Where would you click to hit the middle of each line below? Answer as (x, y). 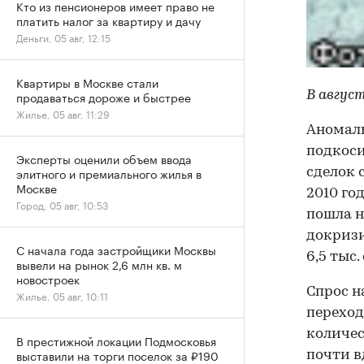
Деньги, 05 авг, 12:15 (63, 37)
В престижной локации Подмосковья (116, 340)
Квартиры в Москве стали (87, 82)
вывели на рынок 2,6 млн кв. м (99, 264)
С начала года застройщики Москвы (116, 249)
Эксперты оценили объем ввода (104, 158)
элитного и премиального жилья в (109, 173)
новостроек (48, 279)
